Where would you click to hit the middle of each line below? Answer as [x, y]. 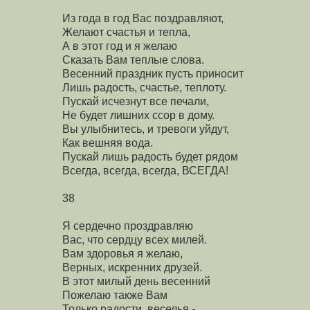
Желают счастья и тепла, [126, 32]
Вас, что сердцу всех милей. [135, 239]
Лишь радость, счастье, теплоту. [144, 87]
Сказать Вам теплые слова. [133, 60]
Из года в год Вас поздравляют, [143, 18]
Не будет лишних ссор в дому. [138, 115]
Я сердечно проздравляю [128, 226]
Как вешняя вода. [108, 143]
